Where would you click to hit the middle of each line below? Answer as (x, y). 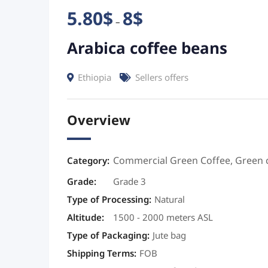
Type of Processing (108, 200)
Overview (99, 121)
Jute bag (169, 236)
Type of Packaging (107, 236)
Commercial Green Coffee (172, 161)
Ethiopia (95, 78)
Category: (88, 161)
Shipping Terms (100, 254)
